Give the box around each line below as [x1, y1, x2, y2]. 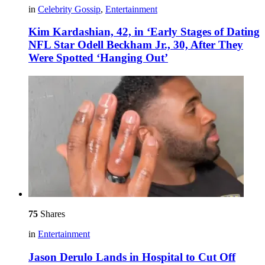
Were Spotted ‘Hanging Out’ [28, 51, 168, 64]
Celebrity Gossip [38, 4, 101, 14]
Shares [38, 209, 65, 219]
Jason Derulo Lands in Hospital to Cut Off [28, 250, 235, 263]
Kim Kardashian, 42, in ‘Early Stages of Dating [28, 25, 260, 38]
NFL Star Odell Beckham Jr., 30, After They [28, 38, 243, 51]
